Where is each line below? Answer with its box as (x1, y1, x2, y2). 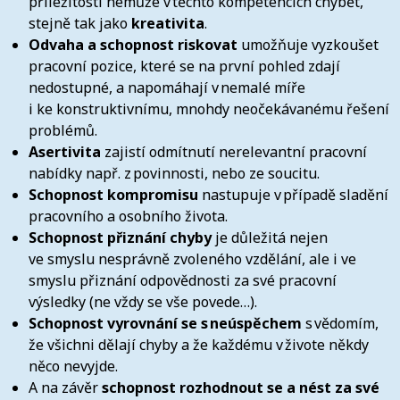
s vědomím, (302, 312, 379, 333)
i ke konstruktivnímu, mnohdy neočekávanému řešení (29, 98, 389, 119)
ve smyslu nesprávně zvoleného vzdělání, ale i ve (29, 248, 356, 269)
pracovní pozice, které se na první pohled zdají (29, 55, 340, 76)
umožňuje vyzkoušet (237, 34, 379, 54)
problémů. (29, 120, 97, 140)
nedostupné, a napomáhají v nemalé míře (29, 77, 305, 97)
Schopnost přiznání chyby (29, 227, 212, 247)
